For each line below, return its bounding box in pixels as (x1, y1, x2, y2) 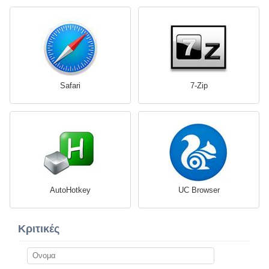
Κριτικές (18, 222, 59, 235)
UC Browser (178, 185, 220, 195)
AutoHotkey (50, 185, 91, 195)
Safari (60, 80, 80, 90)
